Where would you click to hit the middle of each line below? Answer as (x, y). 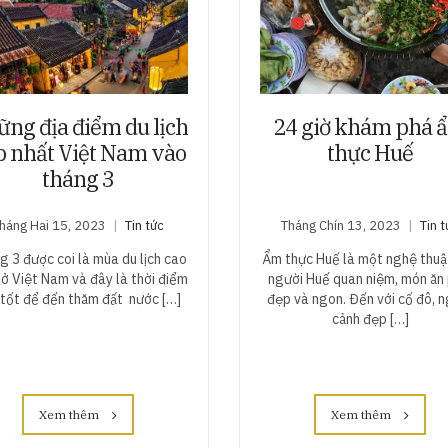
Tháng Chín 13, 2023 (341, 226)
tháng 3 (77, 179)
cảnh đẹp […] (370, 319)
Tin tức (144, 226)
